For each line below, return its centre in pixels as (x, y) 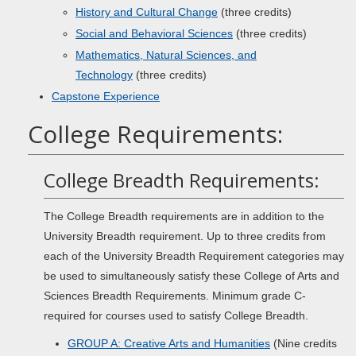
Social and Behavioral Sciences (154, 33)
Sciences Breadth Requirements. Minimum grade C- (175, 296)
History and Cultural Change (147, 12)
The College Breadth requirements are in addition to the (184, 216)
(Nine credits (304, 343)
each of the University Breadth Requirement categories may (194, 256)
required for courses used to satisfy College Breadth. (176, 315)
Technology (104, 75)
